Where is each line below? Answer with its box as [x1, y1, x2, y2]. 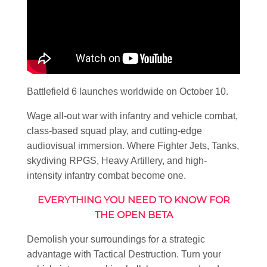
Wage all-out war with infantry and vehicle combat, [27, 110, 238, 121]
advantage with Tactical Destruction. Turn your [27, 249, 221, 259]
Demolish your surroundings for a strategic [27, 234, 205, 244]
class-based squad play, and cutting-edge [27, 125, 202, 136]
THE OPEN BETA [94, 209, 173, 221]
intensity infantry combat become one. [27, 170, 186, 181]
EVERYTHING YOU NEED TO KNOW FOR [37, 194, 230, 206]
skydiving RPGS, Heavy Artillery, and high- [27, 155, 207, 166]
